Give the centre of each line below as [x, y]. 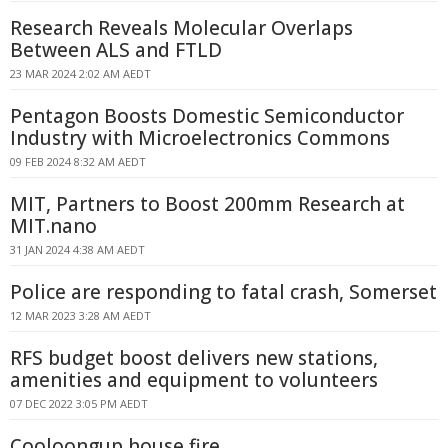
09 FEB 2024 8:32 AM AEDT [78, 161]
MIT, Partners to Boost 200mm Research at [207, 204]
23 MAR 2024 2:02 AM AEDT [80, 73]
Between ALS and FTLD [116, 50]
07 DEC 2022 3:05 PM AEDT [79, 403]
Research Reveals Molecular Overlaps [181, 28]
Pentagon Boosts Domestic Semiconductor [207, 116]
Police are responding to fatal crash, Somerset [223, 292]
